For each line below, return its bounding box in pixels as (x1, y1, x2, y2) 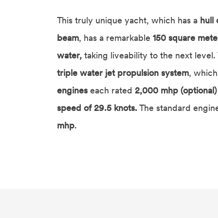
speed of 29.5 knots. (57, 102, 137, 114)
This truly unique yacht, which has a (57, 15, 200, 26)
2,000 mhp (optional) (135, 85, 217, 96)
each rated (88, 85, 135, 96)
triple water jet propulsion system (57, 67, 189, 79)
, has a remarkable (79, 32, 150, 44)
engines (57, 85, 88, 96)
